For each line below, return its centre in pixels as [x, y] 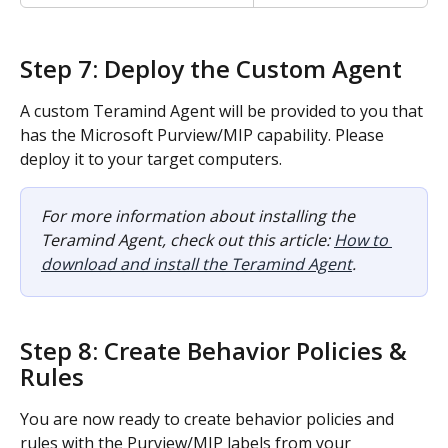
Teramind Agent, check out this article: [187, 240]
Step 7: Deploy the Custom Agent [211, 69]
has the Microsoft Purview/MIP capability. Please [204, 135]
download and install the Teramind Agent [196, 264]
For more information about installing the [200, 216]
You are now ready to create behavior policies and [209, 418]
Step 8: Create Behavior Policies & [216, 350]
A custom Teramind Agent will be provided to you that [223, 111]
